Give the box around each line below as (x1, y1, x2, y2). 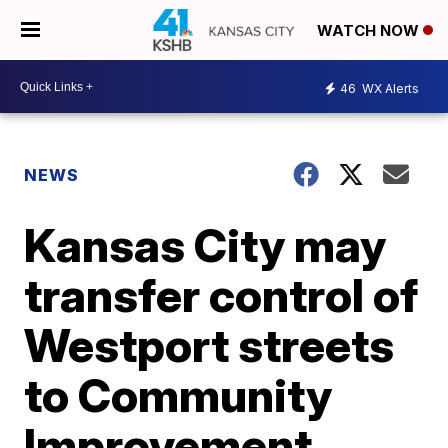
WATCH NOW (317, 21, 423, 41)
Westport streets (24, 317, 395, 373)
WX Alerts (359, 80, 419, 96)
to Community (24, 367, 333, 423)
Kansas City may (24, 217, 387, 273)
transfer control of (24, 267, 419, 323)
